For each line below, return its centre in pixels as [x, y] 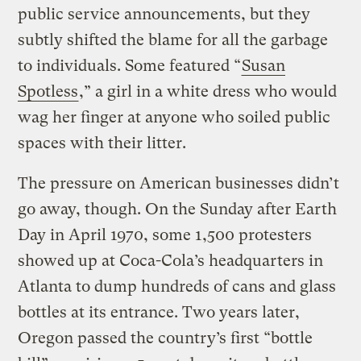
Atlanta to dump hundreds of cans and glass [177, 287]
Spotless [48, 92]
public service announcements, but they [164, 15]
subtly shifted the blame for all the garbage [173, 40]
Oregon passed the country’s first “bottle [166, 338]
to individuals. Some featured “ [130, 66]
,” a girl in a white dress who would [208, 92]
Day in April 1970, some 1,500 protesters [165, 235]
